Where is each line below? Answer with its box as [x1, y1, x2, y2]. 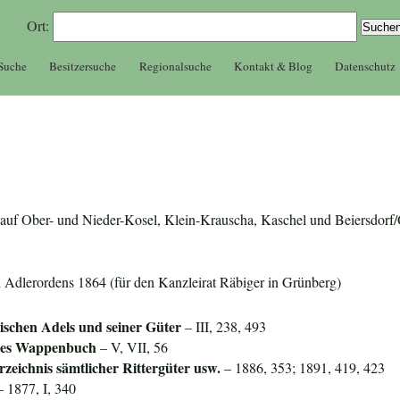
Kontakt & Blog [233, 57, 312, 74]
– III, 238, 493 [181, 316, 267, 336]
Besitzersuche [49, 57, 117, 74]
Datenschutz [335, 57, 396, 74]
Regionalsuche [138, 57, 212, 74]
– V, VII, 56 [100, 337, 169, 356]
